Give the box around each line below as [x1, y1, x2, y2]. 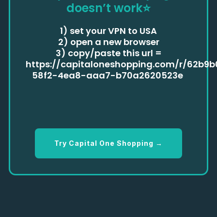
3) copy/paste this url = [55, 47, 162, 59]
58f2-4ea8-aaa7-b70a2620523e [32, 69, 185, 81]
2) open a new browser [58, 36, 159, 48]
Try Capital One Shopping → [54, 139, 163, 147]
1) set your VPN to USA [60, 25, 157, 37]
